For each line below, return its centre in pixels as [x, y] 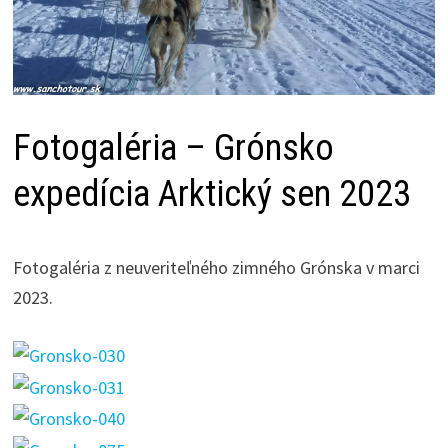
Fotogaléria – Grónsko [173, 147]
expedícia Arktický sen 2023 [211, 193]
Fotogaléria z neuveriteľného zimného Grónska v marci [216, 267]
